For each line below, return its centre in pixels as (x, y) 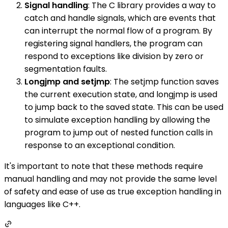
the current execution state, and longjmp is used (121, 95)
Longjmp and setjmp (67, 82)
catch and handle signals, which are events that (120, 18)
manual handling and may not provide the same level (110, 179)
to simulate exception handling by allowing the (117, 120)
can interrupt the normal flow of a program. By (118, 31)
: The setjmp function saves (164, 82)
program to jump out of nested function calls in (119, 133)
